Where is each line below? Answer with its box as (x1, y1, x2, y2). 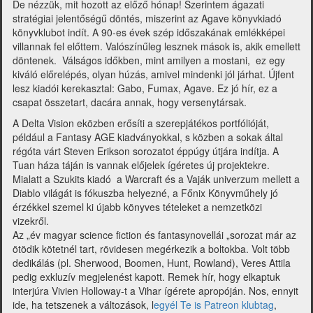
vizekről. (13, 214, 54, 228)
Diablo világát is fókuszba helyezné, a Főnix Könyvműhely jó (13, 186, 278, 200)
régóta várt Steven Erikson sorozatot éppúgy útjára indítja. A (13, 144, 279, 158)
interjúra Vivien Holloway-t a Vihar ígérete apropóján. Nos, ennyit (13, 284, 298, 298)
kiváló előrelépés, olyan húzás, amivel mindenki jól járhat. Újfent (13, 67, 294, 81)
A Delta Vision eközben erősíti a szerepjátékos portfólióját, (13, 116, 269, 130)
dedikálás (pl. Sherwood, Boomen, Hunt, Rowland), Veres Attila (13, 256, 291, 270)
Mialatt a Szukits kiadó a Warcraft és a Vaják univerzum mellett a (13, 172, 300, 186)
